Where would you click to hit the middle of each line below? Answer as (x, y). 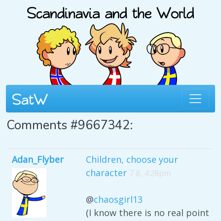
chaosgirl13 (118, 199)
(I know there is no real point (147, 213)
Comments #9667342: (70, 125)
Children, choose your (132, 159)
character (106, 173)
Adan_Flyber (38, 159)
